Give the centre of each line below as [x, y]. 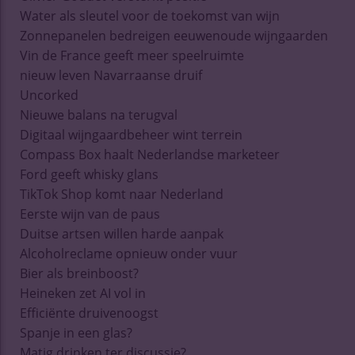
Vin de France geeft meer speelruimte [132, 55]
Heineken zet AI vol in [83, 293]
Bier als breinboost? [79, 273]
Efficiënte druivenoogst [89, 313]
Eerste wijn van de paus [90, 214]
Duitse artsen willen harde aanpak [122, 233]
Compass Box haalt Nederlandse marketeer [150, 154]
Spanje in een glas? [76, 332]
